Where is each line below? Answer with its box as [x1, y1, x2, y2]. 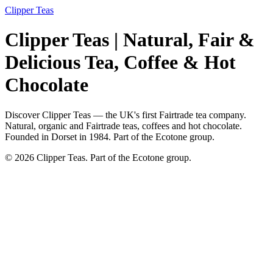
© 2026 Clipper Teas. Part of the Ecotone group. [5, 152, 191, 163]
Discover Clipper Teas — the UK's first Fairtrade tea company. [5, 109, 246, 120]
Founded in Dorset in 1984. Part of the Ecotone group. [5, 131, 214, 142]
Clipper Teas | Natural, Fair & [5, 29, 255, 51]
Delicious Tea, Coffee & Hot [5, 51, 236, 74]
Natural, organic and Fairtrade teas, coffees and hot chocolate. [5, 120, 242, 131]
